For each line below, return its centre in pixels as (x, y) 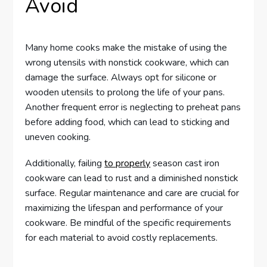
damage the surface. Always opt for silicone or (121, 77)
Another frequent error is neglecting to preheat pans (133, 107)
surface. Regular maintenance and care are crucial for (132, 193)
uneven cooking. (58, 137)
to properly (128, 164)
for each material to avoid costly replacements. (122, 238)
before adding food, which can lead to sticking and (128, 122)
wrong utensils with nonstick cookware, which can (127, 62)
